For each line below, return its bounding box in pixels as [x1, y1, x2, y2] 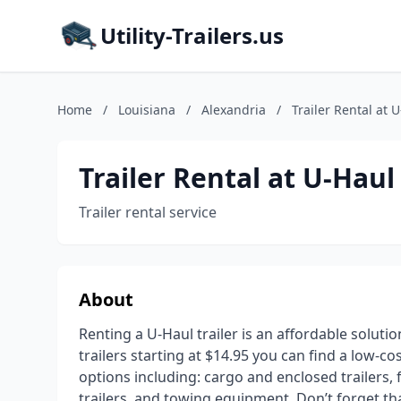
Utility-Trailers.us [100, 21, 284, 50]
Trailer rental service [79, 202, 217, 222]
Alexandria [201, 101, 266, 118]
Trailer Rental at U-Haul [79, 159, 395, 196]
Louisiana [118, 101, 175, 118]
